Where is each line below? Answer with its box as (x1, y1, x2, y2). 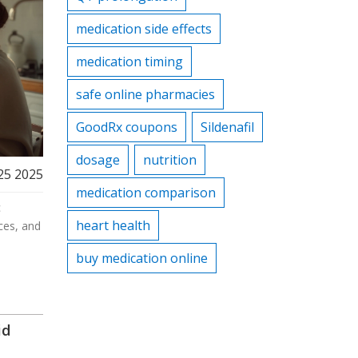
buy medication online (75, 249, 208, 267)
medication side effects (75, 20, 212, 38)
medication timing (75, 53, 183, 70)
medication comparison (75, 184, 216, 201)
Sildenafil (200, 118, 254, 136)
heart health (75, 217, 150, 234)
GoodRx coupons (75, 118, 177, 136)
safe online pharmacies (75, 86, 215, 103)
